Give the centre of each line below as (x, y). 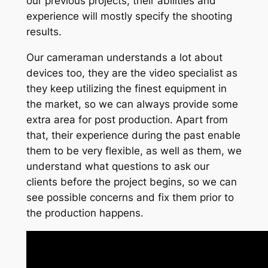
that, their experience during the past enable (133, 135)
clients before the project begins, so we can (131, 182)
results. (44, 31)
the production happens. (85, 213)
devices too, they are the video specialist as (132, 73)
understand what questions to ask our (118, 166)
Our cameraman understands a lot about (124, 57)
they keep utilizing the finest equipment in (126, 88)
